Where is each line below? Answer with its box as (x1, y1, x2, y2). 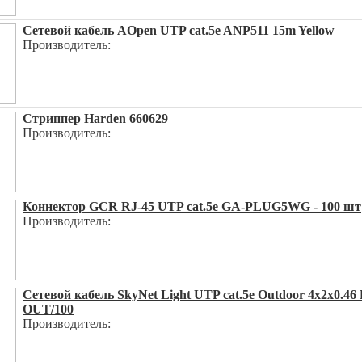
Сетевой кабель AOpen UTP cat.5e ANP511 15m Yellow (23, 23, 335, 37)
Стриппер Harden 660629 (23, 112, 168, 125)
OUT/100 (23, 302, 74, 316)
